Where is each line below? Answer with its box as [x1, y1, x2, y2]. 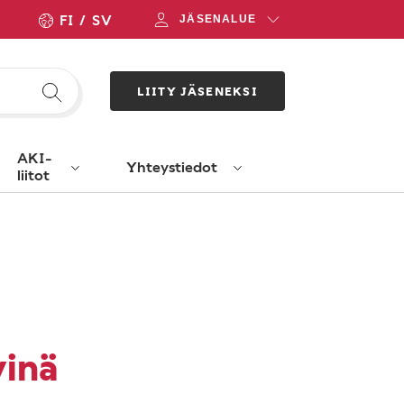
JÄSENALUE [179, 13, 256, 25]
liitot [17, 166, 50, 183]
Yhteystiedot [126, 157, 217, 175]
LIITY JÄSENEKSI [136, 84, 258, 98]
